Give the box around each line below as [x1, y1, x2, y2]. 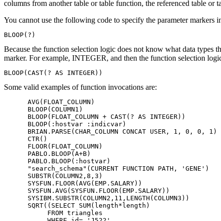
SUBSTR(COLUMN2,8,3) [4, 172, 103, 180]
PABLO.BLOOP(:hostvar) [4, 157, 110, 165]
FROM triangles [4, 209, 103, 217]
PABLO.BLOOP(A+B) [4, 150, 91, 158]
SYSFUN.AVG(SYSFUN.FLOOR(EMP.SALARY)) [4, 187, 170, 195]
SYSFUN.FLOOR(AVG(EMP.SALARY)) [4, 180, 142, 187]
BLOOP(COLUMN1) [4, 106, 83, 113]
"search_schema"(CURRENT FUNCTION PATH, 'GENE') [4, 165, 209, 173]
